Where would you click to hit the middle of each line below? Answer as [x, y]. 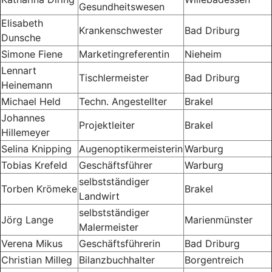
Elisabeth [22, 23]
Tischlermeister [114, 77]
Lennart [19, 70]
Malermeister [109, 227]
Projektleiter [107, 125]
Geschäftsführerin [120, 243]
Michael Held [31, 101]
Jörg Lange [27, 219]
